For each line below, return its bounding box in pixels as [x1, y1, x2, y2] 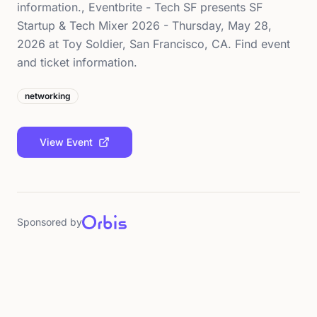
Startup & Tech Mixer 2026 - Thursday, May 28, [17, 18, 272, 33]
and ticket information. [17, 55, 137, 69]
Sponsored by [17, 216, 82, 228]
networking [25, 91, 71, 101]
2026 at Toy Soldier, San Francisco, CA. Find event [17, 37, 290, 51]
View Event [40, 136, 93, 148]
